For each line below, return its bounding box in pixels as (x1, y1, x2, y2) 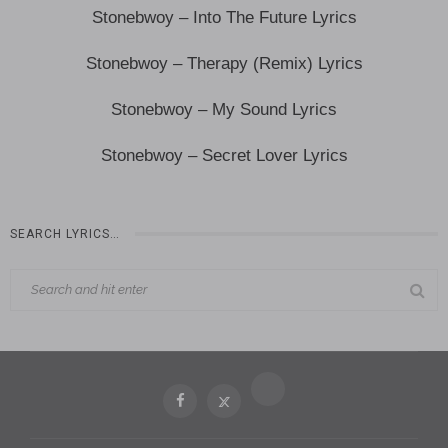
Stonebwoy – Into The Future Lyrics (91, 8, 357, 28)
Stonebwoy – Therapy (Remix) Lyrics (85, 54, 363, 74)
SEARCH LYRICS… (10, 227, 120, 242)
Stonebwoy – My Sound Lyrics (111, 100, 337, 120)
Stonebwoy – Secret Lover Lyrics (100, 146, 348, 166)
